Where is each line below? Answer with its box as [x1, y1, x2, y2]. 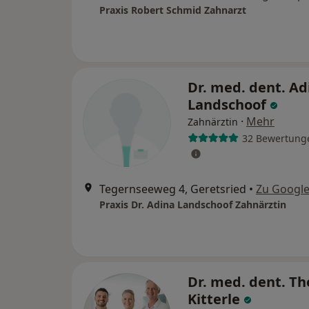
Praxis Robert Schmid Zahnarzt [99, 3, 246, 17]
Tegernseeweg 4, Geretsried [99, 181, 246, 197]
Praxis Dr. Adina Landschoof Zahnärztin [99, 198, 286, 211]
